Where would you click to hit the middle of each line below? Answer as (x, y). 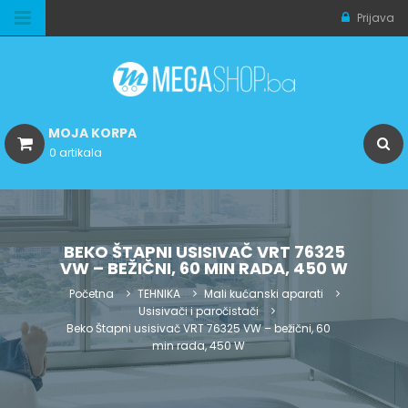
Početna (91, 294)
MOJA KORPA (92, 133)
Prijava (374, 18)
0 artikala (76, 153)
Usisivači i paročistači (198, 311)
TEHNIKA (158, 294)
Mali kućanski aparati (263, 294)
